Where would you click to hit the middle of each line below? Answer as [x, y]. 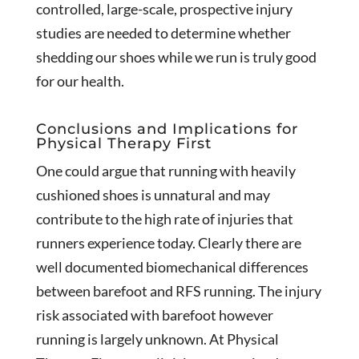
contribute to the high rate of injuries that [164, 218]
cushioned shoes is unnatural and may [153, 194]
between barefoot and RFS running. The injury [178, 290]
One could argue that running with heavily [165, 170]
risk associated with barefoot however [154, 315]
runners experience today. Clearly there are [168, 242]
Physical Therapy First [123, 143]
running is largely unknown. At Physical [157, 339]
